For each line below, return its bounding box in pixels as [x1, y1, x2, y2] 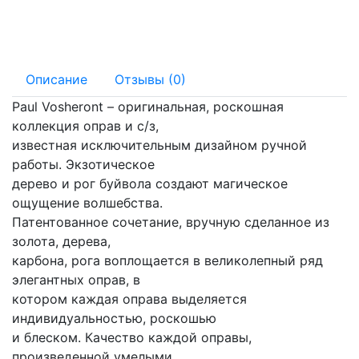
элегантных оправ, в [12, 271, 140, 288]
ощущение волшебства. [12, 194, 163, 211]
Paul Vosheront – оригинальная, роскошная [12, 98, 284, 115]
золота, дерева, [12, 232, 111, 249]
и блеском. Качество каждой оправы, [12, 329, 252, 345]
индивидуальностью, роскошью [12, 309, 216, 326]
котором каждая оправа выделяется [12, 290, 247, 307]
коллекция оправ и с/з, [12, 117, 159, 134]
